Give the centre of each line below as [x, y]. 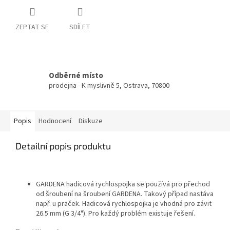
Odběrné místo [76, 76]
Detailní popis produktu [63, 146]
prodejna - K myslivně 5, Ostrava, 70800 [109, 86]
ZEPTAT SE [32, 27]
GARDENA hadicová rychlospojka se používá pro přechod [123, 184]
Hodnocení [55, 121]
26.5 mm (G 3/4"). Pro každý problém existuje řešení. [116, 213]
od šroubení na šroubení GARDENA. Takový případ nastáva [125, 194]
